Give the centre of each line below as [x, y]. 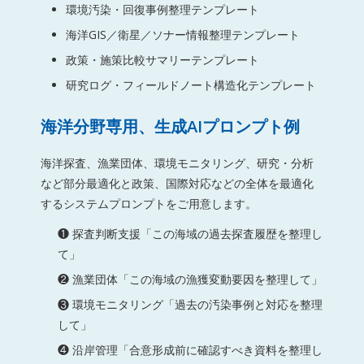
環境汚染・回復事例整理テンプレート [162, 10]
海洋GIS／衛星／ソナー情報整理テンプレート [182, 35]
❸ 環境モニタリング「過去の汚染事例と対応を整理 [190, 304]
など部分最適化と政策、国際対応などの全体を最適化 [177, 184]
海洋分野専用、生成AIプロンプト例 [170, 127]
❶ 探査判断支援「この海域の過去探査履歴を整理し [190, 233]
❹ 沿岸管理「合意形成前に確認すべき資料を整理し [190, 349]
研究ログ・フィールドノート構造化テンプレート [191, 85]
